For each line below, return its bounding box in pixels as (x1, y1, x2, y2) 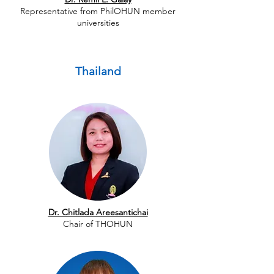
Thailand (75, 64, 121, 78)
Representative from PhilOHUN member (20, 6, 176, 17)
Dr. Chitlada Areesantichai (48, 207, 148, 218)
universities (76, 17, 119, 28)
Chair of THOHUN (63, 218, 133, 229)
